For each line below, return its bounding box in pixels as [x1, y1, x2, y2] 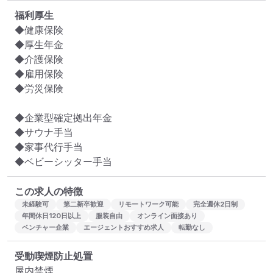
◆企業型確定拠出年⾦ [15, 112, 112, 124]
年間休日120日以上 [22, 211, 81, 221]
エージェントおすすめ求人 [83, 223, 164, 232]
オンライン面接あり [137, 211, 197, 221]
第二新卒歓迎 [63, 200, 104, 209]
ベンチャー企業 [22, 223, 69, 232]
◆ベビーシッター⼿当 [15, 155, 112, 168]
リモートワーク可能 [118, 200, 179, 209]
